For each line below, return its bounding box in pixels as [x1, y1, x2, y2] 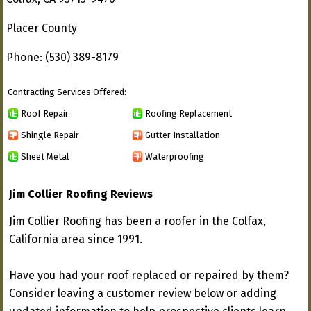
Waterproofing [145, 151, 204, 162]
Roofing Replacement [145, 108, 232, 119]
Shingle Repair [21, 129, 79, 140]
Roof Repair [21, 108, 69, 119]
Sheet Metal [21, 151, 69, 162]
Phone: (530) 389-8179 [6, 51, 119, 64]
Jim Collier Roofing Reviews [9, 187, 153, 201]
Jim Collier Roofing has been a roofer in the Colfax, [9, 215, 266, 228]
